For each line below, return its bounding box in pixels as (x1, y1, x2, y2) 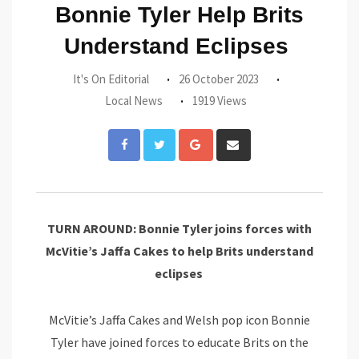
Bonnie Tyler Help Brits (55, 2, 304, 28)
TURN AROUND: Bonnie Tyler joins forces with (47, 220, 312, 237)
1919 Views (192, 93, 247, 109)
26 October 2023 (179, 71, 259, 87)
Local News (104, 93, 163, 109)
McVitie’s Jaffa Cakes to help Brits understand (46, 243, 313, 260)
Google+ (211, 131, 259, 147)
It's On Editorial (73, 71, 149, 87)
